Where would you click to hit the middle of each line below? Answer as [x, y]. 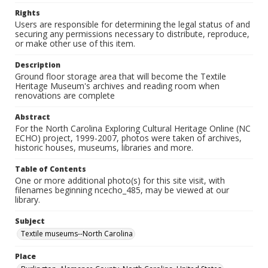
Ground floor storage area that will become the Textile [121, 76]
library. [28, 200]
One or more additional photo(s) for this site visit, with [120, 180]
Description [38, 65]
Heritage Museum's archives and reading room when [117, 86]
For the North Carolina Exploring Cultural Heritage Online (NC [133, 128]
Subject [30, 221]
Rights [28, 13]
